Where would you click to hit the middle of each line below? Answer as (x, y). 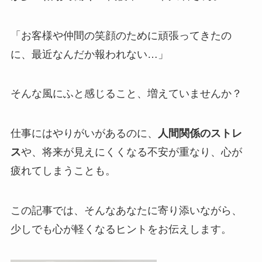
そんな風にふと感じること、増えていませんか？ (126, 94)
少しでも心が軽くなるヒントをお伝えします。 (121, 230)
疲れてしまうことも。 (63, 171)
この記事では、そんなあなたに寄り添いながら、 (126, 211)
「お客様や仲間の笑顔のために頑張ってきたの (121, 35)
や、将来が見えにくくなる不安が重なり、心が (131, 152)
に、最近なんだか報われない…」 (89, 54)
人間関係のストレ (200, 134)
